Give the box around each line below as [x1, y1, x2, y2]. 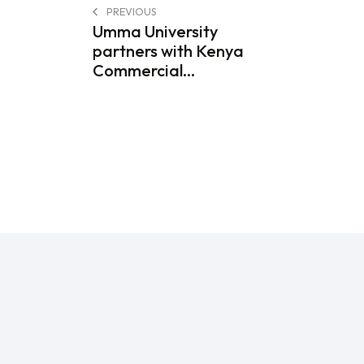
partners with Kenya [93, 41, 244, 62]
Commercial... [93, 60, 195, 81]
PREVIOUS [104, 5, 157, 19]
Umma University [93, 21, 218, 42]
